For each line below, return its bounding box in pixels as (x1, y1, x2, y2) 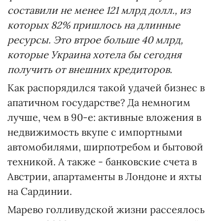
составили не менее (7, 4, 106, 17)
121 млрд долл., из (106, 4, 190, 17)
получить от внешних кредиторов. (7, 63, 172, 76)
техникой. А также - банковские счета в (7, 155, 197, 168)
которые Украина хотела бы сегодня (7, 48, 182, 61)
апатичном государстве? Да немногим (7, 96, 190, 109)
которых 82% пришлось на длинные (7, 19, 180, 32)
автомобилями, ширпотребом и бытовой (7, 141, 203, 153)
